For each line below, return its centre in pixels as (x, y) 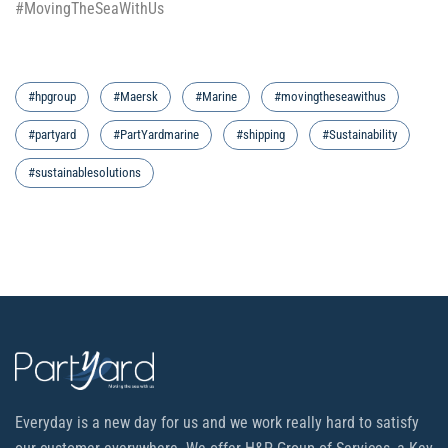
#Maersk (135, 96)
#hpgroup (52, 96)
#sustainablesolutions (84, 172)
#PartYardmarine (156, 134)
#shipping (260, 134)
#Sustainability (359, 134)
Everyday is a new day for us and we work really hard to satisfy (217, 422)
